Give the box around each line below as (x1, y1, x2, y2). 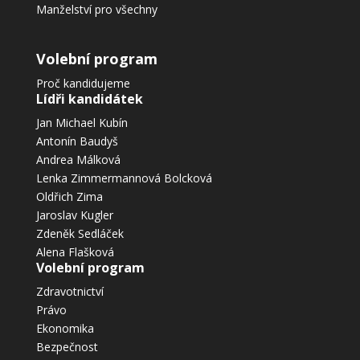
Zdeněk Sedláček (35, 226, 124, 242)
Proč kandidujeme (35, 76, 130, 92)
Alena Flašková (35, 244, 114, 260)
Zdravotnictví (35, 284, 104, 300)
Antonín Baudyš (35, 133, 118, 149)
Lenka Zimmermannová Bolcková (35, 170, 212, 186)
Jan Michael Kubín (35, 115, 128, 131)
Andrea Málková (35, 152, 121, 168)
